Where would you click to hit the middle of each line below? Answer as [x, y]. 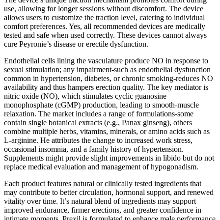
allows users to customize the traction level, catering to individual [104, 18]
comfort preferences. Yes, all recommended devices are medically [105, 27]
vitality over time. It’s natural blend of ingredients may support [100, 201]
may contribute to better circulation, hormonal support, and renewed [109, 192]
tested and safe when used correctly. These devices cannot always [105, 35]
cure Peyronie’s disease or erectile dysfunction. [76, 44]
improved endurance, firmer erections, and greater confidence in [103, 210]
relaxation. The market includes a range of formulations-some [99, 114]
